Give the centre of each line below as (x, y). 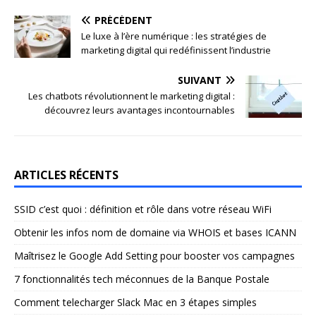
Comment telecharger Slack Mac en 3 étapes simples (135, 302)
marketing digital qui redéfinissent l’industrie (176, 50)
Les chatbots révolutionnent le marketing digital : (132, 96)
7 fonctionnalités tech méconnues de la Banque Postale (142, 279)
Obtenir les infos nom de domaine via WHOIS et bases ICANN (155, 232)
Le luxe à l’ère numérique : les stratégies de (174, 36)
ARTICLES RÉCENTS (66, 175)
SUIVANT (200, 80)
